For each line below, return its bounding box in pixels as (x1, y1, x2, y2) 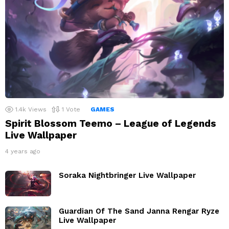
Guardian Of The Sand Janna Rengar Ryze (59, 207, 219, 216)
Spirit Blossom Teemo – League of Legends (5, 117, 216, 129)
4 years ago (5, 147, 40, 155)
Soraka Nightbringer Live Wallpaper (59, 170, 196, 180)
